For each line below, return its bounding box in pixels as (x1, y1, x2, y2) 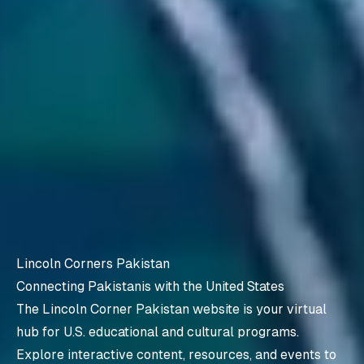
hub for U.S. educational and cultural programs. (16, 324, 299, 340)
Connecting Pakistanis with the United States (16, 279, 284, 295)
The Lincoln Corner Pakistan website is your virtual (16, 301, 327, 318)
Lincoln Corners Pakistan (16, 256, 170, 272)
